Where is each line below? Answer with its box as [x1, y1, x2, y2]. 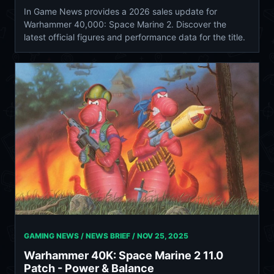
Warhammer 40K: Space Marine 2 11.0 [24, 248, 223, 262]
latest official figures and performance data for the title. [24, 31, 245, 42]
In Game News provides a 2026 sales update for [24, 6, 217, 17]
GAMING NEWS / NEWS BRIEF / [24, 231, 137, 240]
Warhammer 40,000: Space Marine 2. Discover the [24, 18, 226, 29]
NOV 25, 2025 [137, 231, 188, 240]
